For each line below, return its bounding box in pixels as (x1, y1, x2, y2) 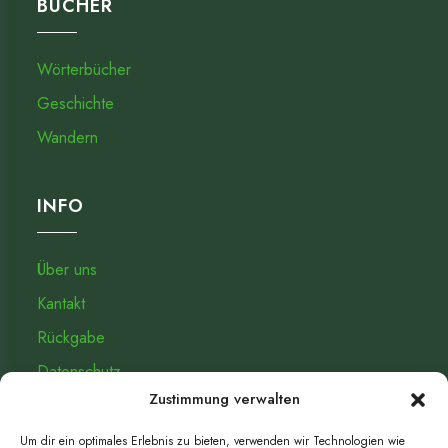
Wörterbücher (37, 57, 132, 81)
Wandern (37, 125, 99, 149)
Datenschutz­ (37, 359, 122, 383)
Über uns (37, 257, 98, 281)
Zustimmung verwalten (148, 388, 300, 410)
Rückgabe (37, 325, 106, 349)
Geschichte (37, 91, 115, 115)
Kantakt (37, 291, 86, 315)
